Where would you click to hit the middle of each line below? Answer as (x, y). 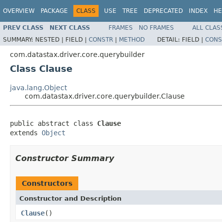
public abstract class (54, 123)
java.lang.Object (38, 87)
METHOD (132, 39)
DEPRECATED (163, 11)
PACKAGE (54, 11)
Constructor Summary (65, 158)
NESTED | (50, 39)
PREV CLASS (23, 28)
